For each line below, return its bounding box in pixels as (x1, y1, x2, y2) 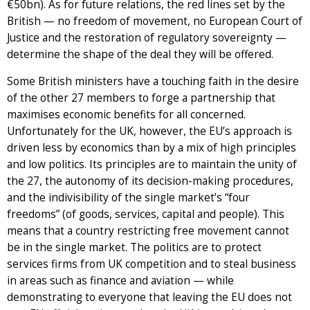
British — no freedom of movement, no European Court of (7, 13, 302, 28)
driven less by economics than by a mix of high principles (7, 140, 296, 155)
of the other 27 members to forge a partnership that (7, 90, 275, 105)
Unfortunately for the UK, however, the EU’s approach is (7, 123, 292, 138)
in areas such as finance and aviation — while (7, 273, 234, 288)
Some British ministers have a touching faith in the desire (7, 73, 299, 89)
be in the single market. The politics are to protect (7, 239, 262, 255)
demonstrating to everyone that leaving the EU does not (7, 289, 292, 304)
